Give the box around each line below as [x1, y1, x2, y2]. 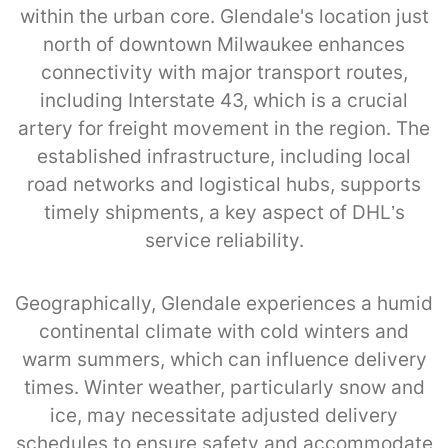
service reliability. [144, 228, 304, 252]
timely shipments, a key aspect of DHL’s [43, 200, 405, 224]
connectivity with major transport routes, [40, 60, 408, 84]
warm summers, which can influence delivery [21, 347, 427, 371]
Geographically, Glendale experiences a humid [15, 291, 433, 315]
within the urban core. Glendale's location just [19, 4, 429, 28]
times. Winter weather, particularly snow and [23, 375, 425, 399]
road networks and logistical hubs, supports [27, 172, 421, 196]
